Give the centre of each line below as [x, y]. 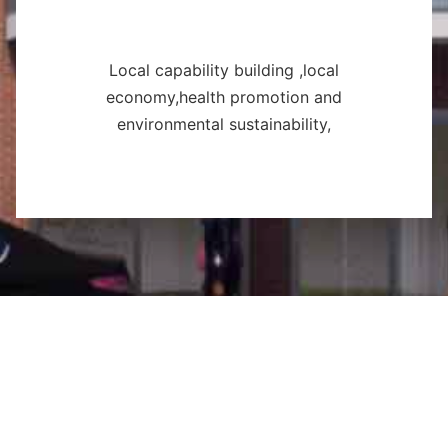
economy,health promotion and [224, 97]
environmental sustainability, [224, 124]
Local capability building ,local [224, 70]
